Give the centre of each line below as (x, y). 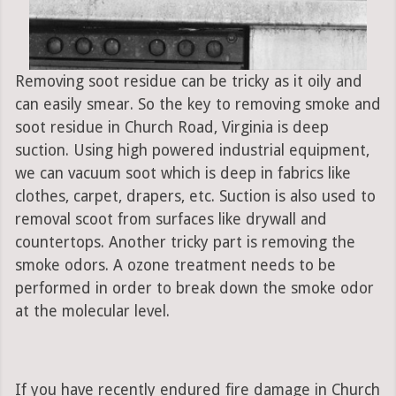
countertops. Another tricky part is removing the (185, 243)
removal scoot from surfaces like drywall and (171, 220)
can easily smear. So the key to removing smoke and (198, 105)
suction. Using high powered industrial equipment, (192, 151)
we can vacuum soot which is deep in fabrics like (183, 174)
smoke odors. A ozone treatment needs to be (175, 266)
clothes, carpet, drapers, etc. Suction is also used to (195, 197)
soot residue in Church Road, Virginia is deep (171, 128)
